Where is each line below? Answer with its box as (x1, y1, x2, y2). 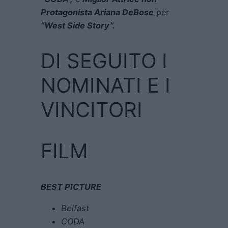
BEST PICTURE (41, 182, 101, 192)
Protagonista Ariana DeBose (41, 7, 154, 17)
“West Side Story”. (41, 20, 115, 31)
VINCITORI (41, 97, 142, 122)
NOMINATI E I (41, 72, 170, 98)
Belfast (61, 203, 89, 214)
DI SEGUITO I (41, 48, 167, 73)
